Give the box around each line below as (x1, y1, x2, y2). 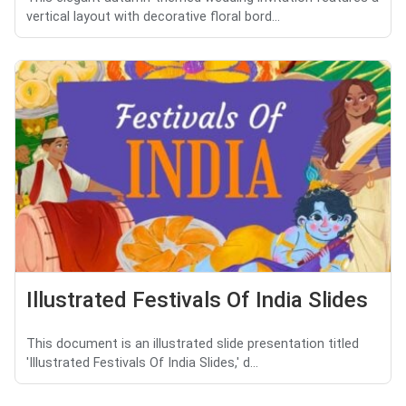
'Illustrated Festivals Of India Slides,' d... (26, 354, 258, 371)
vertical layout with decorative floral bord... (26, 9, 280, 25)
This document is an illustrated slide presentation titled (26, 335, 359, 352)
